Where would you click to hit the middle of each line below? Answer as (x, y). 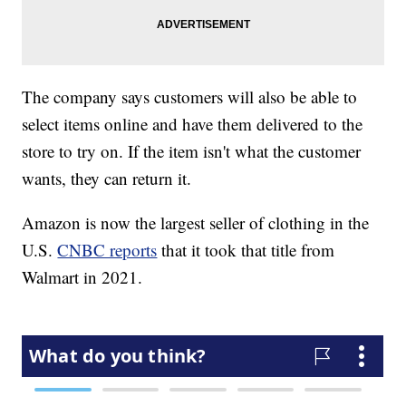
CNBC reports (107, 250)
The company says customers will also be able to (190, 97)
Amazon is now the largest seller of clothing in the (196, 223)
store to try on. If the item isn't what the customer (192, 151)
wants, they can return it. (107, 179)
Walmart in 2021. (82, 277)
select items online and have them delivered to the (193, 124)
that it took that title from (246, 250)
